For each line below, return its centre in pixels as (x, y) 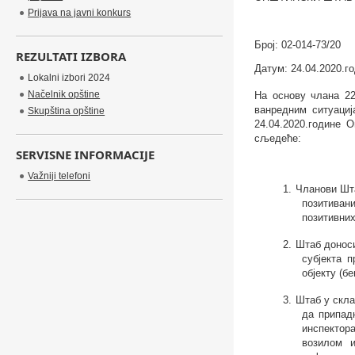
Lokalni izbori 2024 (69, 78)
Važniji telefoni (59, 176)
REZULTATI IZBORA (71, 56)
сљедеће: (277, 138)
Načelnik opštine (64, 94)
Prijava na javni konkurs (80, 13)
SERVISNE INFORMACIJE (86, 155)
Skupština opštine (67, 111)
